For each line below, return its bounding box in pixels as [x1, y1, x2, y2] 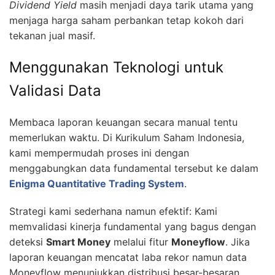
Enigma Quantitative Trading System [9, 177, 184, 190]
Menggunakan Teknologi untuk [9, 58, 223, 76]
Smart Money [46, 235, 110, 248]
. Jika [225, 235, 250, 248]
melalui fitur [110, 235, 171, 248]
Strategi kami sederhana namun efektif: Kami [9, 204, 217, 217]
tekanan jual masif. [9, 29, 95, 42]
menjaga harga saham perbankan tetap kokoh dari [9, 14, 244, 26]
